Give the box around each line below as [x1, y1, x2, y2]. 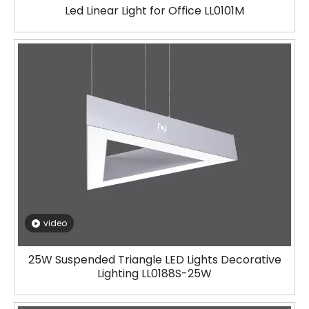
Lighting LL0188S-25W [97, 266, 212, 281]
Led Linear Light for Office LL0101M [65, 3, 244, 19]
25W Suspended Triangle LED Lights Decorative [28, 252, 281, 268]
